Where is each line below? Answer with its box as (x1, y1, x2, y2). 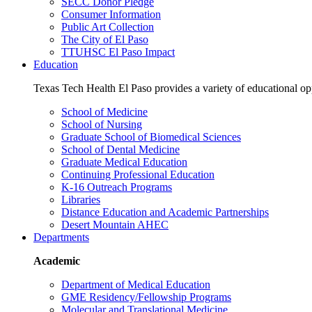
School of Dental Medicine (61, 143, 180, 155)
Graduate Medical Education (61, 156, 187, 168)
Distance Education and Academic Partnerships (61, 206, 269, 218)
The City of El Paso (61, 33, 148, 45)
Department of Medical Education (61, 279, 210, 290)
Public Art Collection (61, 21, 154, 33)
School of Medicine (61, 106, 148, 118)
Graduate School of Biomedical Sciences (61, 131, 241, 143)
